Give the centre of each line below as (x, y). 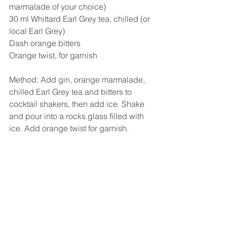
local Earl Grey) (37, 31)
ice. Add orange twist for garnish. (69, 128)
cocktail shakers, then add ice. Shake (78, 104)
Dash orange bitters (45, 43)
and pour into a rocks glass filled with (78, 116)
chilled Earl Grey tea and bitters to (71, 92)
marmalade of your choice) (58, 7)
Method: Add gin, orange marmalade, (78, 80)
